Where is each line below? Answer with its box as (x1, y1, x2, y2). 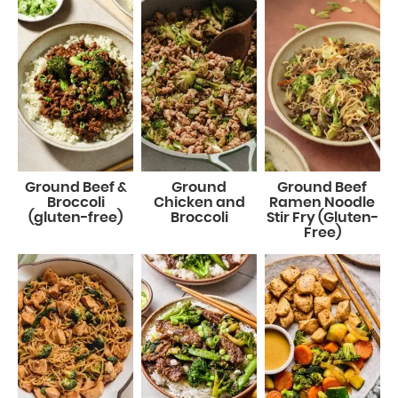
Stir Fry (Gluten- (266, 211, 378, 226)
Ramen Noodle (269, 195, 376, 211)
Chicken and (153, 195, 245, 211)
